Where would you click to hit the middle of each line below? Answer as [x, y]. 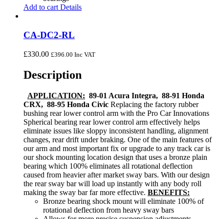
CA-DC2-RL [49, 35]
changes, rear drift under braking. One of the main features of [118, 139]
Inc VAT [84, 54]
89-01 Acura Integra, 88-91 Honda [145, 95]
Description [53, 75]
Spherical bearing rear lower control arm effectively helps [112, 122]
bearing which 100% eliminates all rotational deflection [108, 166]
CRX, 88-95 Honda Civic [66, 104]
